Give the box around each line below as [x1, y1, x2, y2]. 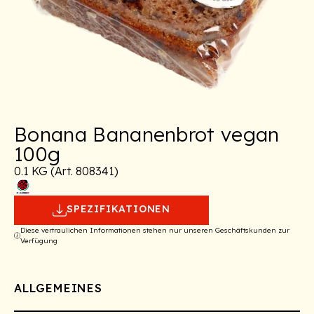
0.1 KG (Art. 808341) [14, 164, 118, 179]
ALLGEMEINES [14, 281, 102, 296]
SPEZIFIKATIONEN [67, 203, 170, 216]
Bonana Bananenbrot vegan [14, 122, 280, 147]
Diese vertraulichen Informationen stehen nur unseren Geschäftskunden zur [20, 226, 290, 235]
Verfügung [20, 236, 58, 246]
